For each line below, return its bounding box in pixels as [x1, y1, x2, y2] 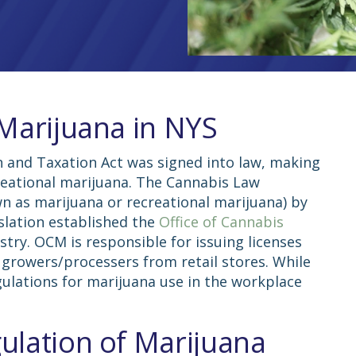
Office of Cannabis [158, 211, 284, 231]
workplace [230, 271, 302, 291]
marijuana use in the [86, 271, 231, 291]
